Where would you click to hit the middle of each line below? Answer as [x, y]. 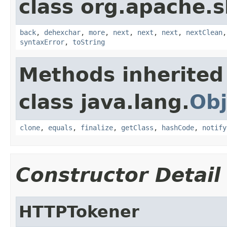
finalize [97, 127]
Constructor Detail [118, 175]
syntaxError [42, 42]
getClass [137, 127]
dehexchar [62, 32]
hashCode [178, 127]
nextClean [204, 32]
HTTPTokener [79, 212]
